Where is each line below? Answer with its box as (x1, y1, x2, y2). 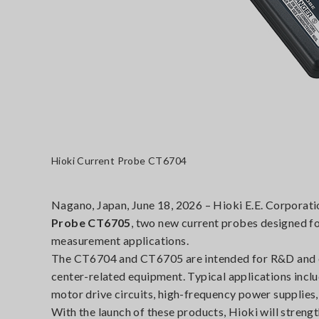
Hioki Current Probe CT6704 (51, 155, 187, 167)
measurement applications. (51, 234, 189, 247)
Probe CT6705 (51, 216, 131, 229)
